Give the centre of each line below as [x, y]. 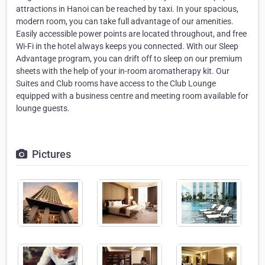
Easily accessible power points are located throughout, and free [131, 34]
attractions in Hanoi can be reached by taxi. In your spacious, [127, 9]
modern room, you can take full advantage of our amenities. [125, 22]
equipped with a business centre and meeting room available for [132, 96]
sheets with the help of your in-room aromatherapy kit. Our [123, 71]
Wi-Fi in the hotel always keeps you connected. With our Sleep [127, 46]
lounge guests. [43, 109]
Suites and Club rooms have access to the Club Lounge [116, 84]
